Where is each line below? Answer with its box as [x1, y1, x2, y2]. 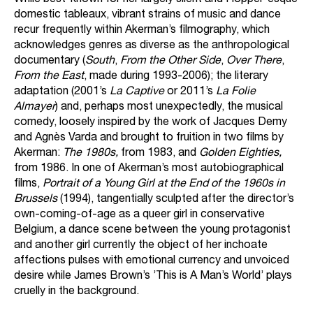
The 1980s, [63, 148, 121, 160]
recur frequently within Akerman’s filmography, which [14, 25, 270, 37]
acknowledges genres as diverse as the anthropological [14, 41, 289, 52]
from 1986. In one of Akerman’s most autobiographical [14, 163, 284, 175]
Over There [226, 56, 282, 68]
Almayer [14, 102, 55, 114]
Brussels [14, 194, 60, 206]
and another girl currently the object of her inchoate [14, 240, 268, 252]
